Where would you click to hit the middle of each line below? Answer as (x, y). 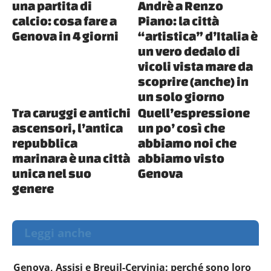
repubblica (45, 143)
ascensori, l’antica (67, 128)
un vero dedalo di (189, 51)
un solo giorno (181, 96)
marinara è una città (71, 158)
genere (33, 188)
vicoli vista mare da (196, 66)
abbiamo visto (181, 158)
